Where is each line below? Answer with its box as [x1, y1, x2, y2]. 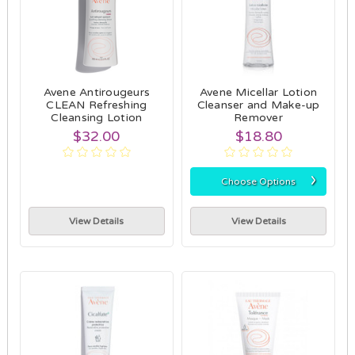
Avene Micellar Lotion [199, 85, 318, 99]
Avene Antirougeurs [43, 85, 151, 99]
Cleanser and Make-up [197, 97, 320, 112]
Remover [234, 110, 283, 124]
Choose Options [221, 175, 296, 187]
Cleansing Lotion [51, 110, 143, 124]
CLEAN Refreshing [46, 97, 147, 112]
